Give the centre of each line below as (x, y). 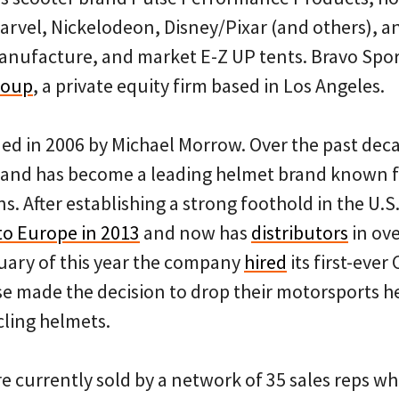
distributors (300, 232)
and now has (195, 232)
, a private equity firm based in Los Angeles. (209, 85)
